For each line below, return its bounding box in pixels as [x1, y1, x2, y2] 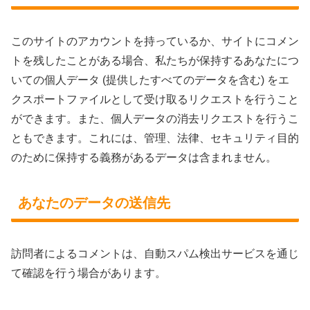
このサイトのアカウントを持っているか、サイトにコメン [11, 35, 299, 47]
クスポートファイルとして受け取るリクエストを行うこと [11, 93, 299, 105]
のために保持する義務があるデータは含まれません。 [11, 151, 277, 163]
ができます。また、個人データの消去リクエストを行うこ [11, 112, 299, 125]
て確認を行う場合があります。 [11, 267, 166, 280]
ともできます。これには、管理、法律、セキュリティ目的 [11, 131, 299, 144]
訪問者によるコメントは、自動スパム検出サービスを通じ [11, 248, 299, 260]
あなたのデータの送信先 [18, 194, 170, 210]
